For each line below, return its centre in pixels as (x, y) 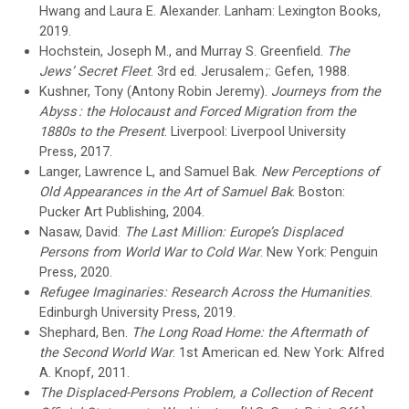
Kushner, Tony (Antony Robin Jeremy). (156, 91)
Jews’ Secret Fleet (95, 71)
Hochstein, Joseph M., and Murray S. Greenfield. (184, 51)
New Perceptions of (320, 171)
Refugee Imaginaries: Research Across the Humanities (205, 292)
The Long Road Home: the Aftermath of (250, 332)
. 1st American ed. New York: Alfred (279, 352)
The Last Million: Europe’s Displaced (234, 231)
